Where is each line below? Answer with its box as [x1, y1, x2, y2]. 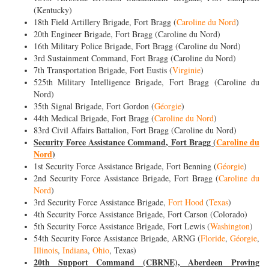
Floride [201, 232, 225, 244]
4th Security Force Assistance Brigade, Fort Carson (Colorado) [34, 208, 247, 220]
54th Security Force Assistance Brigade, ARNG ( [34, 232, 201, 244]
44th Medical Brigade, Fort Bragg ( [34, 112, 154, 124]
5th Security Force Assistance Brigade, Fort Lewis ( [34, 220, 210, 232]
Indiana [62, 244, 88, 256]
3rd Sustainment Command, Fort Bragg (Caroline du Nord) [34, 52, 236, 64]
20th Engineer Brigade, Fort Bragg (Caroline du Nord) [34, 28, 223, 40]
